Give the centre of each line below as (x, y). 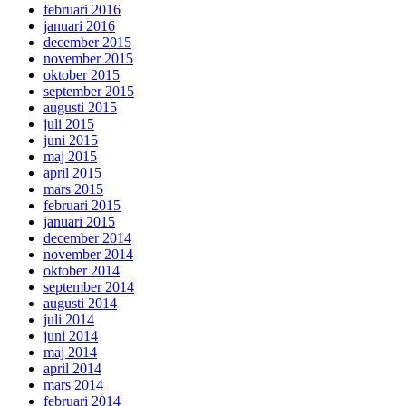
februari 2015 (82, 206)
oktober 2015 (82, 75)
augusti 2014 (80, 304)
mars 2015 (73, 189)
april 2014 (72, 369)
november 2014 (88, 255)
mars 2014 (73, 385)
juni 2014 (71, 336)
